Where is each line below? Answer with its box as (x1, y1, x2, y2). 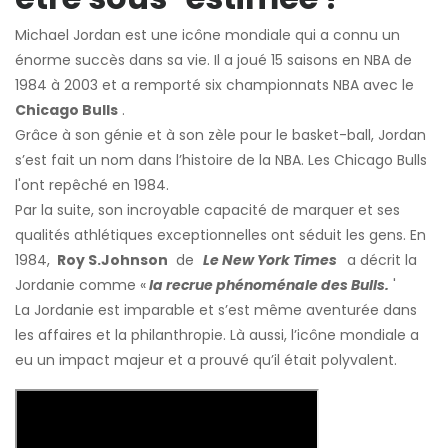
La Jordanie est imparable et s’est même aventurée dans (15, 299, 417, 320)
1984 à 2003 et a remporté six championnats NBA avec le (15, 74, 418, 95)
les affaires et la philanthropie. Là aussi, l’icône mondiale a (15, 324, 419, 345)
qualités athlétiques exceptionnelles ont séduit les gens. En (15, 224, 426, 245)
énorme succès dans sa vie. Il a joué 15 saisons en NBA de (15, 49, 412, 70)
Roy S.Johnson (54, 249, 168, 270)
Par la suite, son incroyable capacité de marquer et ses (15, 199, 400, 220)
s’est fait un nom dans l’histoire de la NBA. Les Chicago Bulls (15, 149, 427, 170)
